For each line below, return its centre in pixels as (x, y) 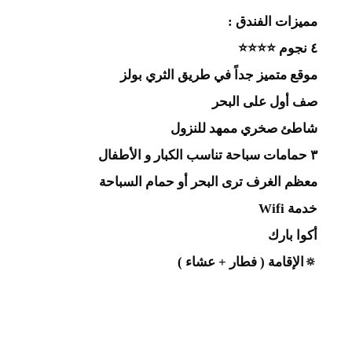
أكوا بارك (293, 235)
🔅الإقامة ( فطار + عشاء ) (248, 262)
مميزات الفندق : (273, 22)
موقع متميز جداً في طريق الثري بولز (219, 75)
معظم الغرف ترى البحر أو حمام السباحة (209, 182)
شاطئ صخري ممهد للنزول (244, 128)
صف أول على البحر (265, 102)
